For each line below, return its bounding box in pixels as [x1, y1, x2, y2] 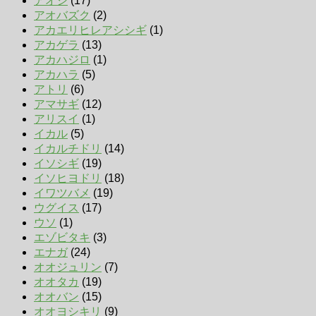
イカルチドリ [34, 142, 102, 154]
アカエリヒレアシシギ [34, 23, 147, 36]
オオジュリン [34, 260, 102, 273]
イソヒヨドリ [34, 171, 102, 184]
